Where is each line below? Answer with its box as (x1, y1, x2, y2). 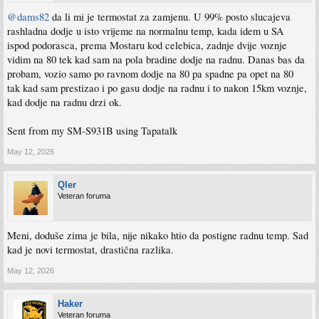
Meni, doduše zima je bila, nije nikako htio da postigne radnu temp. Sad (7, 228, 308, 242)
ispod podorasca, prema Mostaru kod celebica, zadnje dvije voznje (7, 38, 287, 52)
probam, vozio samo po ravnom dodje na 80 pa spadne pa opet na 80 (7, 66, 293, 80)
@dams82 (7, 9, 49, 23)
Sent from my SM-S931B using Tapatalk (7, 123, 177, 137)
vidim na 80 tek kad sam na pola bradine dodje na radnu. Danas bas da (7, 52, 305, 66)
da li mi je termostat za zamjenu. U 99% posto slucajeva (49, 9, 291, 23)
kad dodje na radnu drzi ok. (7, 95, 122, 109)
